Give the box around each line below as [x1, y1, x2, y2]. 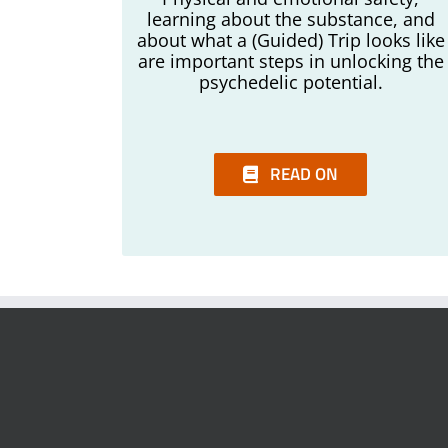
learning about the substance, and [146, 7, 435, 31]
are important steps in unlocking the [137, 49, 444, 73]
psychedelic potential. [198, 70, 383, 94]
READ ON [270, 161, 339, 187]
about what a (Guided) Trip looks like [136, 28, 445, 52]
